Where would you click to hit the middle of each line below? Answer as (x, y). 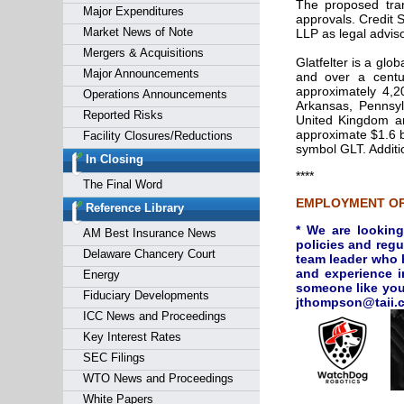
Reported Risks (123, 115)
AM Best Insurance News (149, 233)
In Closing (114, 159)
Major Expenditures (133, 11)
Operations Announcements (155, 94)
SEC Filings (114, 358)
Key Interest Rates (132, 337)
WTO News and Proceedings (158, 378)
